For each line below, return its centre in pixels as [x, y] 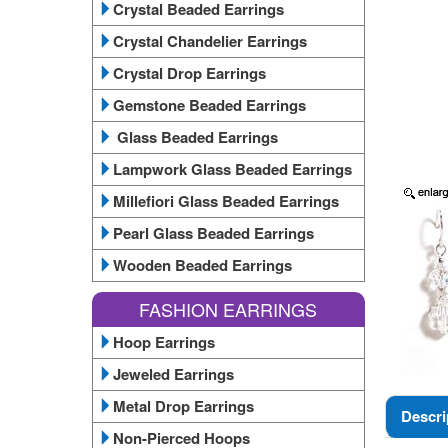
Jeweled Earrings [173, 374]
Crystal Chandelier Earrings [210, 41]
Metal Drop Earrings [183, 406]
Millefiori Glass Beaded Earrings [226, 201]
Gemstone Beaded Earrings [209, 105]
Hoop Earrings [164, 342]
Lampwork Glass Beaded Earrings [232, 169]
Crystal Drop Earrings [189, 73]
